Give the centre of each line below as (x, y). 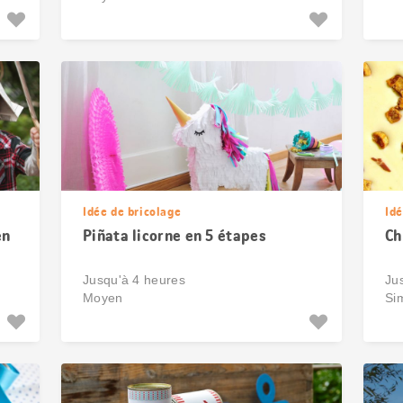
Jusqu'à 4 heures (134, 280)
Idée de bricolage (132, 211)
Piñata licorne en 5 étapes (175, 236)
